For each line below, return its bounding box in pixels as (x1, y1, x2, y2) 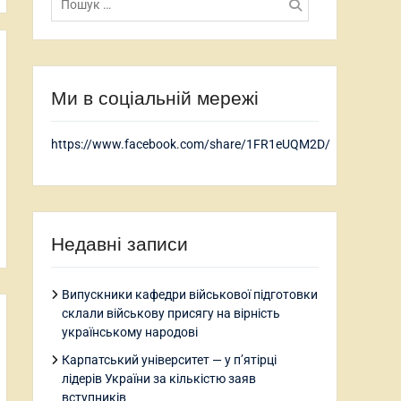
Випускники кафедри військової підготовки (62, 287, 318, 302)
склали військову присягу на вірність (62, 306, 280, 320)
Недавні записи (51, 234, 188, 254)
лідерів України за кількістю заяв (62, 371, 256, 386)
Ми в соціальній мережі (51, 88, 259, 108)
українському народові (62, 325, 198, 339)
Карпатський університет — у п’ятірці (62, 353, 277, 367)
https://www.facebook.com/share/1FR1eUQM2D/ (51, 137, 330, 151)
